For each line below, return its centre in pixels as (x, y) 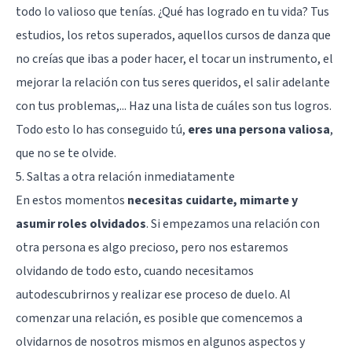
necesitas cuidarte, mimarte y (213, 200)
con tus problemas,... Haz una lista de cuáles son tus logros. (174, 106)
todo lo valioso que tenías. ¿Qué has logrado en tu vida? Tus (172, 11)
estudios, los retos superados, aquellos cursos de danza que (173, 35)
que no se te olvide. (66, 153)
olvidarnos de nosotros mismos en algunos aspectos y (160, 341)
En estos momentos (71, 200)
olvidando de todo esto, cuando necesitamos (135, 271)
